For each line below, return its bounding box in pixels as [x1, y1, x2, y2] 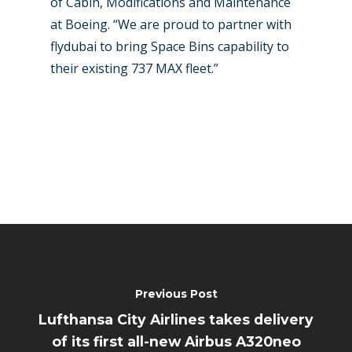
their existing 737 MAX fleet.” [50, 60, 218, 77]
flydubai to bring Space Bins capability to [50, 38, 289, 55]
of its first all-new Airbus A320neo [51, 332, 301, 350]
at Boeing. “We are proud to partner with [50, 16, 291, 33]
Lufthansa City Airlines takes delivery [38, 310, 313, 328]
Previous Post [134, 286, 218, 301]
